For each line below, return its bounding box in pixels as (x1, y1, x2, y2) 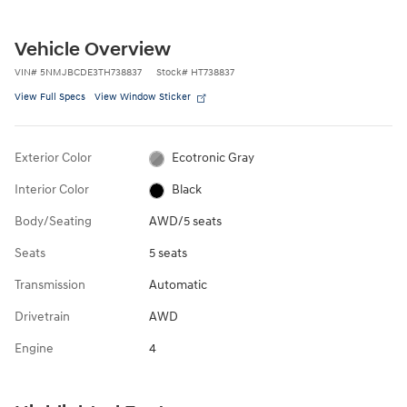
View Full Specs (15, 91, 85, 104)
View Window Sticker (94, 91, 191, 104)
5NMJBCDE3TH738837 (40, 66, 142, 79)
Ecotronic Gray (172, 150, 255, 166)
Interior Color (15, 182, 89, 198)
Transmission (15, 277, 85, 293)
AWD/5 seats (148, 213, 222, 230)
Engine (15, 341, 54, 357)
